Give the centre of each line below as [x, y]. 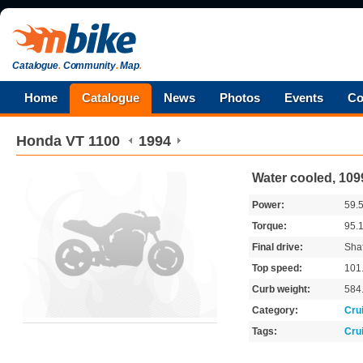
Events [304, 98]
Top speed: [277, 268]
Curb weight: [281, 289]
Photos [240, 98]
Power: [268, 205]
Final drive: [278, 247]
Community [88, 66]
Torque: [269, 226]
